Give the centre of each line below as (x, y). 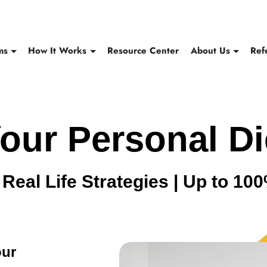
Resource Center (143, 50)
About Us (210, 50)
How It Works (58, 50)
